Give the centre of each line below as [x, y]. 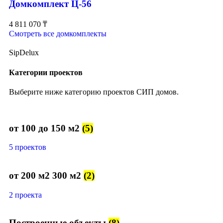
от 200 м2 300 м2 [46, 176]
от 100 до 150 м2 [46, 128]
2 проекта [25, 195]
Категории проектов [46, 72]
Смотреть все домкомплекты [58, 34]
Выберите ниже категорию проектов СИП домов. [94, 92]
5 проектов [28, 147]
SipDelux [24, 53]
